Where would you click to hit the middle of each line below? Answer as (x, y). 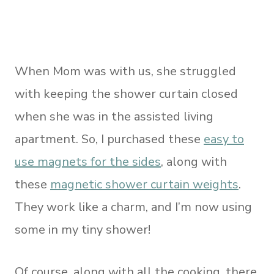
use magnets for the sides (88, 162)
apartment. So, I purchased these (109, 139)
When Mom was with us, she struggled (125, 71)
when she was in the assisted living (114, 117)
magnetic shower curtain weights (144, 184)
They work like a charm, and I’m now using (133, 207)
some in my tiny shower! (83, 230)
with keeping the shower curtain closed (126, 94)
